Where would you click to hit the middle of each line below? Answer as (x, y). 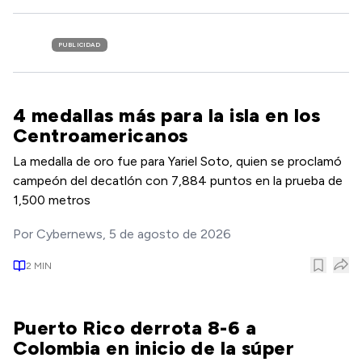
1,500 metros (52, 200)
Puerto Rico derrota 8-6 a (135, 328)
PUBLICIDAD (80, 44)
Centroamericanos (101, 135)
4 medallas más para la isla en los (167, 115)
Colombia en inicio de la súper (154, 348)
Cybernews (69, 234)
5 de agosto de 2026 (170, 234)
